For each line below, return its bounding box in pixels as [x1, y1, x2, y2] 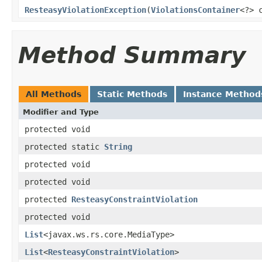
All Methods [26, 89, 81, 99]
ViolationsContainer [151, 5, 240, 15]
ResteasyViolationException [25, 5, 146, 15]
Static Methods [97, 89, 167, 99]
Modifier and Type [23, 107, 99, 116]
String [104, 142, 132, 151]
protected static [25, 142, 104, 151]
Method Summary [18, 42, 246, 68]
